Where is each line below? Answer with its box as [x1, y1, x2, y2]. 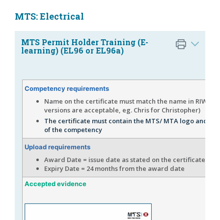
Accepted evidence [25, 179, 86, 188]
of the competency [44, 125, 104, 134]
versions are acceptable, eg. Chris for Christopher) [44, 105, 200, 114]
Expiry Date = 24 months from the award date [44, 164, 186, 173]
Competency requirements [25, 84, 109, 92]
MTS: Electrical [15, 10, 84, 22]
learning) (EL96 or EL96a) [21, 45, 124, 55]
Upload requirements [25, 142, 90, 151]
